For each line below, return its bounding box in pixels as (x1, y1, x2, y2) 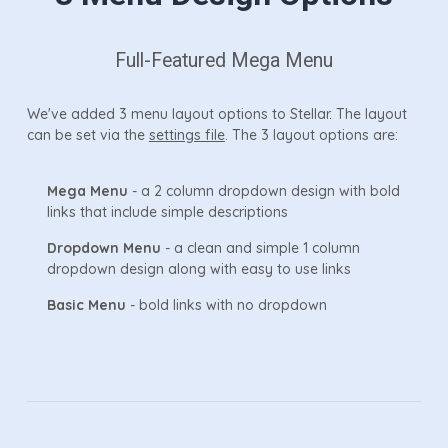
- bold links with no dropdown (125, 295, 327, 314)
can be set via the (26, 125, 149, 144)
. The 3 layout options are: (224, 125, 398, 144)
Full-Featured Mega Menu (114, 48, 333, 72)
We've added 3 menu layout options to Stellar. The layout (26, 104, 407, 123)
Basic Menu (46, 295, 126, 314)
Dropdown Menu (46, 238, 161, 257)
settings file (148, 125, 225, 144)
